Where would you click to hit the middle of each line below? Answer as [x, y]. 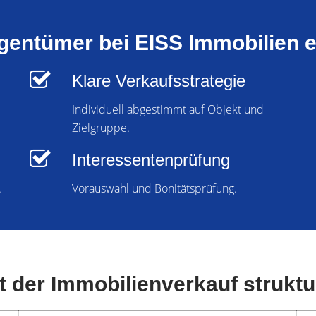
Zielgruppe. [101, 128]
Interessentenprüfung [151, 160]
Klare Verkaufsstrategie [159, 81]
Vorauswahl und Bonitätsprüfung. [155, 189]
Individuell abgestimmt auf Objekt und [168, 110]
